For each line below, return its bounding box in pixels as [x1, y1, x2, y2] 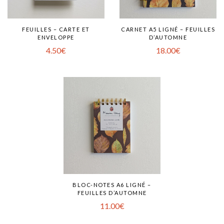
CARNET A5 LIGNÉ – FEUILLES [121, 26, 215, 32]
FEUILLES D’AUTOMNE [77, 189, 147, 196]
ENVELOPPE [37, 34, 74, 40]
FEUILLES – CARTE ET [22, 26, 90, 32]
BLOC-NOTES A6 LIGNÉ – [72, 181, 151, 188]
